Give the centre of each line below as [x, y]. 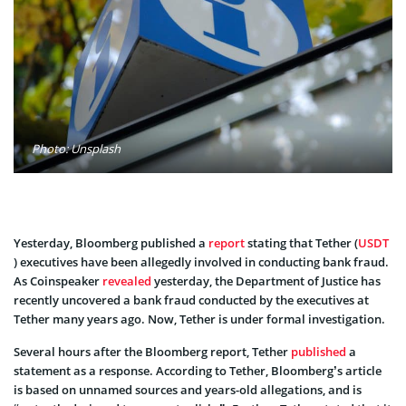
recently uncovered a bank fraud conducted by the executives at [191, 300]
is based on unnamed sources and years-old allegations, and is [188, 389]
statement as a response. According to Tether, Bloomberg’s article [198, 370]
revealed [127, 280]
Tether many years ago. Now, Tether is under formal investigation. [199, 319]
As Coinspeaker [58, 280]
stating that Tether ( [301, 242]
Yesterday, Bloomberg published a [110, 242]
